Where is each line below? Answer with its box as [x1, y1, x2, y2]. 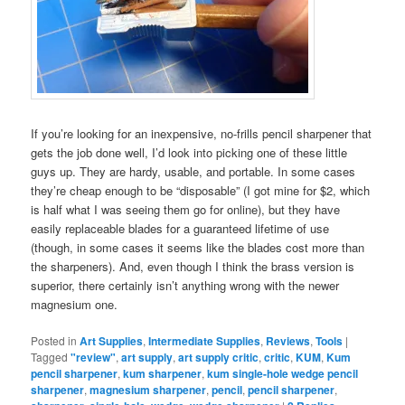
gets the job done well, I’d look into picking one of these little [31, 143, 348, 161]
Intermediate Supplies [148, 332, 261, 349]
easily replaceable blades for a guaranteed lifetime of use [31, 219, 330, 237]
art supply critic [178, 348, 259, 365]
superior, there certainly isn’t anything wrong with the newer [31, 276, 340, 294]
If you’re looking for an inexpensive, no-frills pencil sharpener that [31, 124, 372, 142]
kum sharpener [123, 364, 202, 381]
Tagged [31, 348, 69, 364]
